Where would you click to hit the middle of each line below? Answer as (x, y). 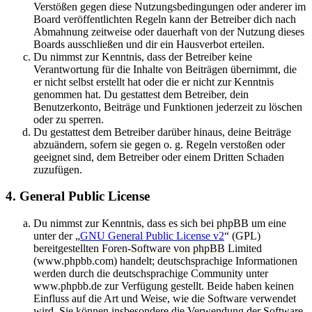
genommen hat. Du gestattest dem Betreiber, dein (141, 94)
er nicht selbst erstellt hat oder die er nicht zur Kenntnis (154, 81)
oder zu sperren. (69, 119)
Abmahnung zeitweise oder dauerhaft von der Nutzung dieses (169, 31)
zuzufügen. (58, 169)
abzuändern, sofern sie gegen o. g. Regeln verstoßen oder (159, 144)
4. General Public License (78, 196)
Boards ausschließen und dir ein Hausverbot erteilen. (149, 44)
